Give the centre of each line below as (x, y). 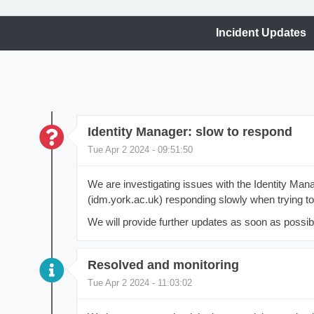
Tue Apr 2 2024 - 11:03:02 (139, 283)
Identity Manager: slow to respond (190, 132)
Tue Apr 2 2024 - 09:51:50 (140, 150)
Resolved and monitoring (163, 265)
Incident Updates (261, 33)
